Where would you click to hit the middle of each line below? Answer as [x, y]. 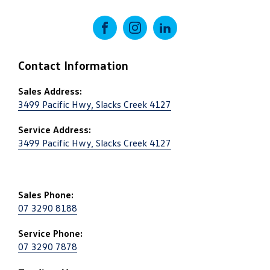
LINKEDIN [185, 41]
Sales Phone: [46, 195]
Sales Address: [50, 91]
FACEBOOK [127, 41]
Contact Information [73, 65]
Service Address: [55, 130]
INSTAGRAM [160, 41]
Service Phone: [50, 234]
